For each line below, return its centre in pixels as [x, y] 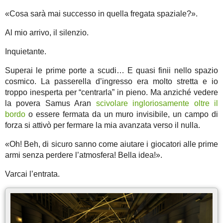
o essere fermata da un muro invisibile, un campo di [122, 114]
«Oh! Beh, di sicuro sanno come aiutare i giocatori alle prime [111, 144]
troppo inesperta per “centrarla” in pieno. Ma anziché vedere [111, 92]
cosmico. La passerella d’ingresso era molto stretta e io [111, 81]
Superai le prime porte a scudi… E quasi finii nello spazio [111, 70]
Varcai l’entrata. [32, 174]
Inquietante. [26, 51]
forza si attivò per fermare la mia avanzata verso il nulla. [103, 125]
